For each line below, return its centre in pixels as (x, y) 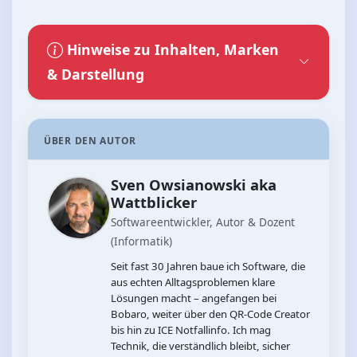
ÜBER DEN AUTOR (90, 140)
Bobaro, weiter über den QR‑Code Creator (210, 314)
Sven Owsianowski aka (194, 184)
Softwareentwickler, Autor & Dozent (203, 222)
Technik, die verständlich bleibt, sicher (200, 346)
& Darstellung (96, 74)
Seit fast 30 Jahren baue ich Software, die (208, 267)
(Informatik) (141, 241)
